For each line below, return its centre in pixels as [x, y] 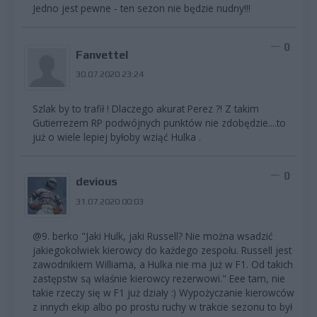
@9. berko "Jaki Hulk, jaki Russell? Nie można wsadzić [153, 236]
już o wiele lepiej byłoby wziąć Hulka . [117, 137]
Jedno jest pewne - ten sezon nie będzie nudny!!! [142, 8]
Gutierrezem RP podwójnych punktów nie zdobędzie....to [159, 123]
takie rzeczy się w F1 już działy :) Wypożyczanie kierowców [163, 292]
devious [96, 182]
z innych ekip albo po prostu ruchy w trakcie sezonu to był [162, 306]
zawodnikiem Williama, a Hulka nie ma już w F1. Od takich [163, 264]
